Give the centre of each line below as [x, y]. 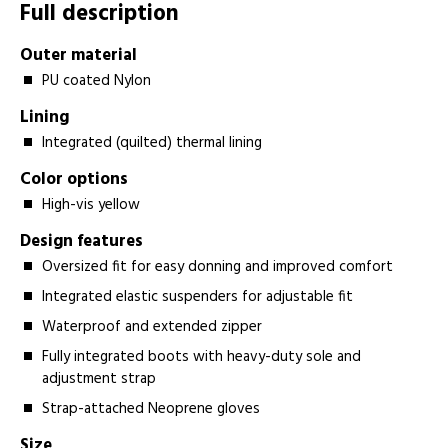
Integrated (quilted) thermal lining [152, 143]
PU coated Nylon [97, 81]
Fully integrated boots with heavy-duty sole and [202, 357]
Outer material [78, 55]
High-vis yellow [91, 205]
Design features [81, 241]
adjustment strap [99, 379]
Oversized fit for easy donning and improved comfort [218, 267]
